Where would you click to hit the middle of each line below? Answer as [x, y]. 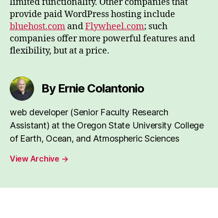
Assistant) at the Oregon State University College [107, 125]
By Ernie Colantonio [93, 88]
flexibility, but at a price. [60, 51]
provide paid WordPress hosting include [92, 14]
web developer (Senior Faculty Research [89, 112]
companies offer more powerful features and [102, 39]
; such [156, 27]
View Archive [36, 159]
